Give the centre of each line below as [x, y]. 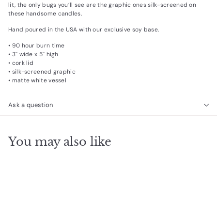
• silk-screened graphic [42, 72]
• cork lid [21, 63]
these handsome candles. [46, 14]
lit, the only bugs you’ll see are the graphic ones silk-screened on [102, 5]
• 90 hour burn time [37, 46]
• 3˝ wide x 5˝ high [33, 54]
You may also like [60, 142]
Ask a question [31, 105]
